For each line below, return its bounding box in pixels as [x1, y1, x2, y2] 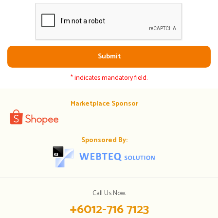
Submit [97, 51, 121, 63]
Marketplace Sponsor [70, 98, 138, 110]
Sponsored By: [81, 135, 127, 146]
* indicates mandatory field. [71, 73, 147, 84]
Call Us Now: [92, 188, 126, 200]
